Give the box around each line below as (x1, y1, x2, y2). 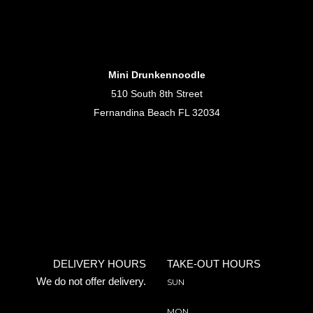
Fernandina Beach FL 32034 (93, 107, 220, 118)
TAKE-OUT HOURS (167, 258, 261, 270)
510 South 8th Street (110, 88, 203, 99)
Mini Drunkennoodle (108, 69, 205, 80)
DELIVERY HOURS (53, 258, 146, 270)
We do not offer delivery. (36, 275, 146, 287)
